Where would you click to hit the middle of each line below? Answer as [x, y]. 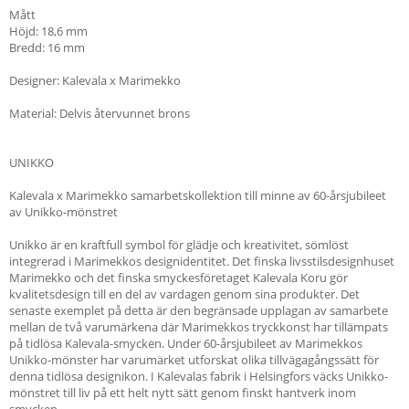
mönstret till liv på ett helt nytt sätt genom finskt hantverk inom [183, 392]
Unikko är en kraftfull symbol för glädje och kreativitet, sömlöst [179, 244]
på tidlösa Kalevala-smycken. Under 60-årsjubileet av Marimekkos [186, 343]
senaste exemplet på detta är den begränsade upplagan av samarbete [199, 310]
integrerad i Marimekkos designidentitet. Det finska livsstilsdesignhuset [202, 261]
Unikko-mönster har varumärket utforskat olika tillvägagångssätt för [194, 359]
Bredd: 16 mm [47, 47]
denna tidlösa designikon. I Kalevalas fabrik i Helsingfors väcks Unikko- [199, 376]
